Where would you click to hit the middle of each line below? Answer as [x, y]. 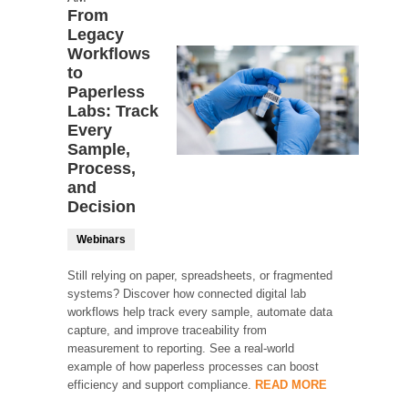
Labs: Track [113, 111]
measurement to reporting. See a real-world [181, 348]
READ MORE [291, 384]
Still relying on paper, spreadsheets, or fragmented [200, 275]
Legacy [96, 34]
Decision [102, 206]
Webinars [101, 239]
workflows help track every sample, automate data [200, 311]
